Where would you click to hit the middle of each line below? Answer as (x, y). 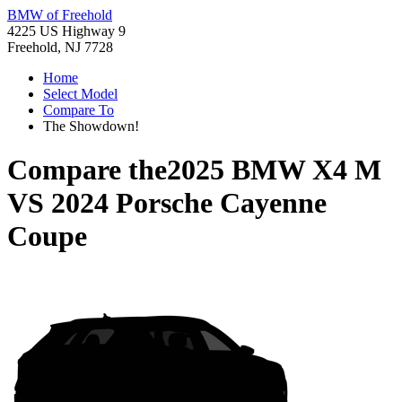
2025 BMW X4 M (274, 170)
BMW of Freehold (60, 15)
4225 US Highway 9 (66, 31)
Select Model (80, 94)
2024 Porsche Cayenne (189, 203)
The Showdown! (91, 126)
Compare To (79, 110)
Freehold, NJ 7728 (60, 47)
